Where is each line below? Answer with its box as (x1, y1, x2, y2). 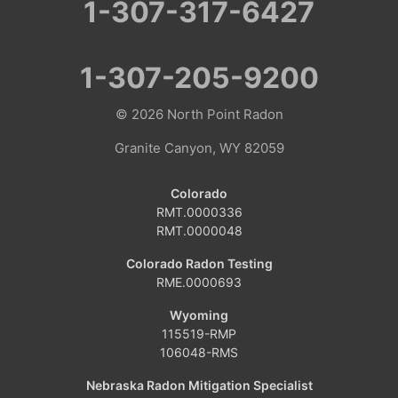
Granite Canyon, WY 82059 (114, 139, 284, 156)
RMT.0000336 (155, 203, 243, 219)
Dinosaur (18, 165, 75, 184)
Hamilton (18, 249, 77, 267)
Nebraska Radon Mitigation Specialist (85, 377, 313, 393)
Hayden (18, 291, 69, 309)
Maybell (18, 374, 70, 393)
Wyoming (170, 306, 228, 322)
